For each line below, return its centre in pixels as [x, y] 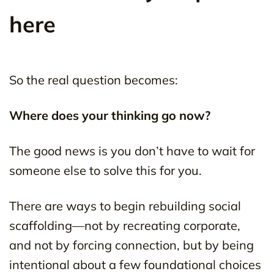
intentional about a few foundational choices [135, 264]
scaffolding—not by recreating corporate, [125, 225]
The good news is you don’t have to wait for [132, 150]
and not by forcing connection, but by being [131, 245]
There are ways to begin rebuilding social [125, 206]
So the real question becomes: [94, 80]
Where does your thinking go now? [110, 115]
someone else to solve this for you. [106, 170]
